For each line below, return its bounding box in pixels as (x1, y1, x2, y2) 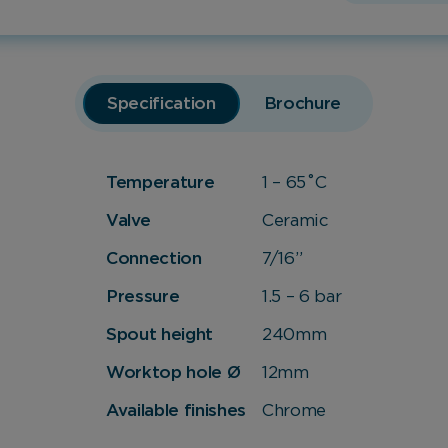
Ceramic (262, 212, 329, 230)
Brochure (263, 95, 341, 113)
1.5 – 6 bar (262, 288, 342, 306)
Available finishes (106, 402, 246, 420)
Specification (107, 95, 216, 113)
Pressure (106, 288, 180, 306)
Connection (106, 250, 202, 268)
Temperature (106, 174, 215, 192)
